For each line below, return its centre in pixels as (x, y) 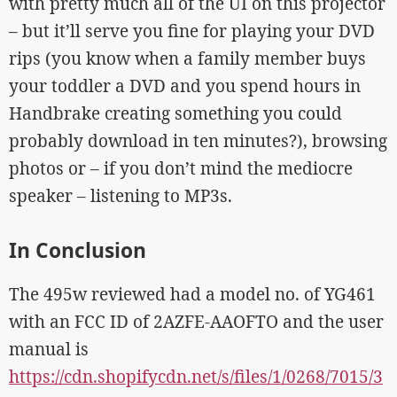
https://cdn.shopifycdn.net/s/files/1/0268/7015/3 (196, 377)
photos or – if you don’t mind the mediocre (181, 168)
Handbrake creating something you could (175, 113)
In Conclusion (78, 250)
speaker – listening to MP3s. (121, 196)
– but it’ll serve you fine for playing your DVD (192, 31)
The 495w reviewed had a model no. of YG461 (192, 294)
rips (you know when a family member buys (187, 58)
